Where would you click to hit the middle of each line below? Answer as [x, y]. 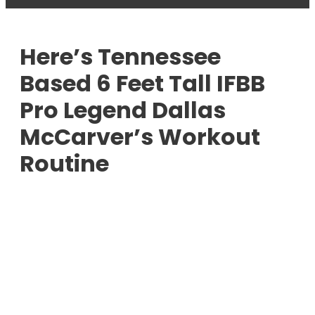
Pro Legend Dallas [123, 110]
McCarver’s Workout [140, 137]
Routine [64, 164]
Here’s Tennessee [120, 57]
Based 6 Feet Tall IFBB [142, 84]
